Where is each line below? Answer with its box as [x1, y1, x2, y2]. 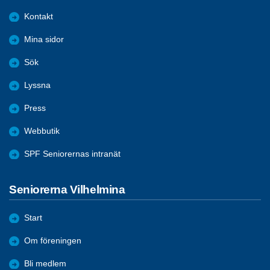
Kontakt [24, 11, 53, 21]
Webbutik [24, 126, 60, 136]
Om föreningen [24, 236, 81, 246]
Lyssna [24, 80, 51, 90]
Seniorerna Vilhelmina [9, 183, 125, 196]
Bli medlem [24, 259, 66, 269]
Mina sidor [24, 34, 64, 44]
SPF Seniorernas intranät [24, 149, 121, 159]
